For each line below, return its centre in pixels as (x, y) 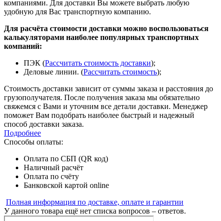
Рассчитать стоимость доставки (98, 63)
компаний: (23, 46)
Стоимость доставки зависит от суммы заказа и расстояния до (109, 88)
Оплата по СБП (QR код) (66, 158)
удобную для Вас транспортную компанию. (77, 11)
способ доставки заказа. (44, 124)
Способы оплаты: (34, 142)
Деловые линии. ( (54, 72)
